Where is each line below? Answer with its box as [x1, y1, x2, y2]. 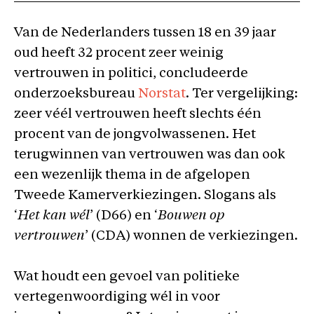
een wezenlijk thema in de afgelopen [14, 169, 250, 182]
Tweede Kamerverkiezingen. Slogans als [14, 189, 276, 203]
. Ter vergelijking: [186, 88, 298, 101]
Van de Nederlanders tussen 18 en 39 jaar [14, 27, 276, 40]
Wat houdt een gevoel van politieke [14, 270, 240, 284]
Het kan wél [18, 210, 90, 223]
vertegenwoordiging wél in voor [14, 290, 220, 304]
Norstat [138, 88, 186, 101]
